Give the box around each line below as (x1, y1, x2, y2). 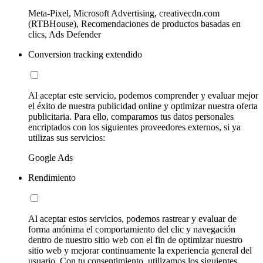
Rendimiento (28, 172, 76, 183)
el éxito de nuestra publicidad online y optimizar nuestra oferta (28, 100, 258, 111)
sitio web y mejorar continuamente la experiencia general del (28, 245, 252, 255)
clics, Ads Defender (28, 29, 101, 39)
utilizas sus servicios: (28, 132, 105, 143)
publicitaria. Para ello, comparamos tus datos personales (28, 111, 234, 122)
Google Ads (28, 152, 73, 163)
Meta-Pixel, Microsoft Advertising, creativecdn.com (28, 8, 220, 18)
